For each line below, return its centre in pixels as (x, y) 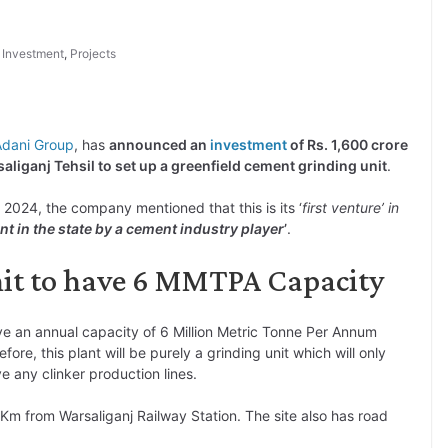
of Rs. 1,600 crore (347, 145)
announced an (159, 145)
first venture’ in (350, 208)
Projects (93, 54)
